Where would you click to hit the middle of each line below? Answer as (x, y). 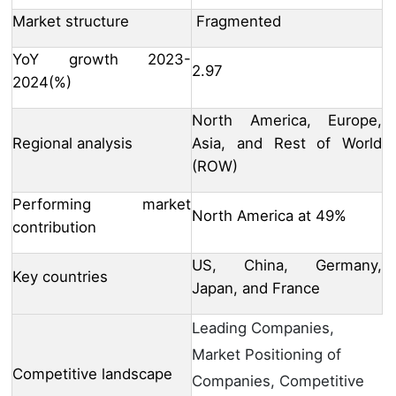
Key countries (60, 277)
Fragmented (236, 22)
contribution (54, 228)
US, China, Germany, (287, 266)
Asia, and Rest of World (287, 144)
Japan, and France (256, 289)
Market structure (71, 22)
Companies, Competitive (278, 381)
